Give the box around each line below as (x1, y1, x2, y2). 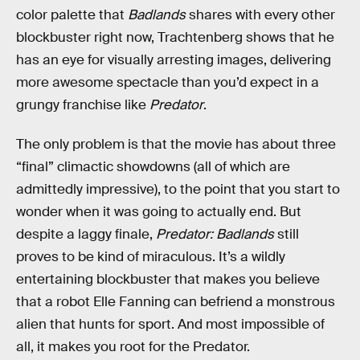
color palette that (16, 6, 128, 23)
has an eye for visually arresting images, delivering (16, 51, 331, 68)
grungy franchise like (16, 96, 149, 113)
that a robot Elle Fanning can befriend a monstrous (16, 293, 335, 311)
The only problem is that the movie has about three (16, 136, 336, 153)
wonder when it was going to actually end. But (16, 203, 301, 221)
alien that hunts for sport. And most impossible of (16, 316, 325, 333)
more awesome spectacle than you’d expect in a (16, 73, 319, 91)
